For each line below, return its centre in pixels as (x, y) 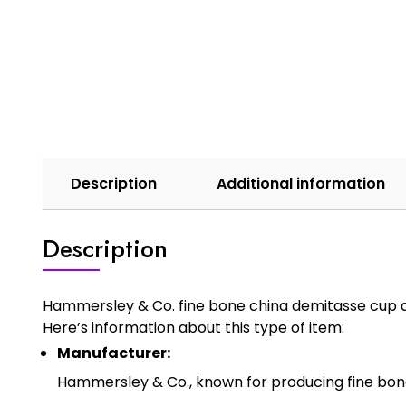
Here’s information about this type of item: (193, 327)
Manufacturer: (114, 353)
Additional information (301, 183)
